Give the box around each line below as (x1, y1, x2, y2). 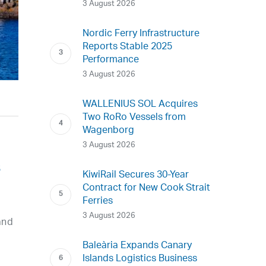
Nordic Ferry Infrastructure (83, 24, 200, 44)
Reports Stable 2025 (83, 37, 173, 57)
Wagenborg (83, 121, 135, 141)
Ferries (83, 191, 113, 211)
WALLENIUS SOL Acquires (83, 94, 198, 115)
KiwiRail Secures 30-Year (83, 165, 189, 185)
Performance (83, 50, 140, 70)
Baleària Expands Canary (83, 236, 192, 256)
